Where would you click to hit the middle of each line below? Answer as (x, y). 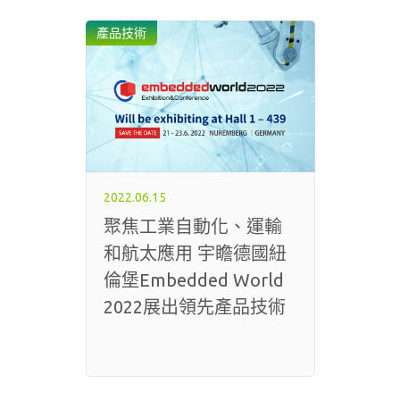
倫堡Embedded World (193, 280)
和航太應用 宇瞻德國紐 (195, 253)
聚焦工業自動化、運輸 (192, 226)
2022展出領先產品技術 (194, 307)
